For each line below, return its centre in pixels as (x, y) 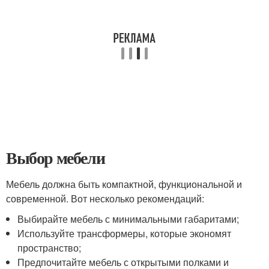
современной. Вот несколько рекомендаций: (105, 198)
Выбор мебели (56, 158)
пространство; (50, 248)
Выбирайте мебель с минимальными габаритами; (128, 219)
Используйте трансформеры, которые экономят (125, 233)
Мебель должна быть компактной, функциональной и (124, 184)
